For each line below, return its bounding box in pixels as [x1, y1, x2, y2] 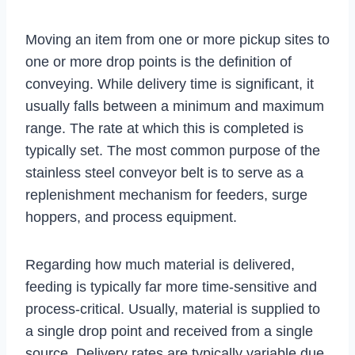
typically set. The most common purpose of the [25, 142, 320, 158]
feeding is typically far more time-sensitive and [25, 278, 317, 295]
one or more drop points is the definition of [25, 53, 292, 70]
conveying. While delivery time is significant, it [25, 75, 314, 92]
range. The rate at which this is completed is [25, 120, 303, 136]
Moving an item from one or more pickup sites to [25, 31, 330, 48]
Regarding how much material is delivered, [25, 256, 295, 273]
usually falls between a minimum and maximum [25, 97, 324, 114]
